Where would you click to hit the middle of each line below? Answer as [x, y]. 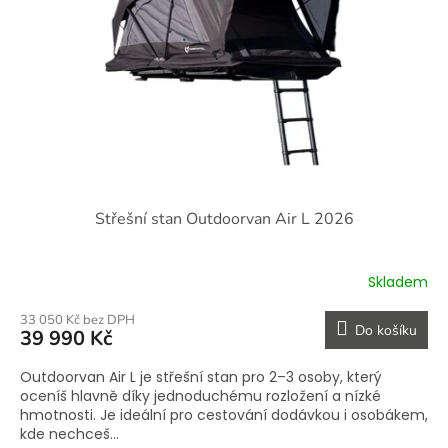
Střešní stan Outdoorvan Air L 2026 [224, 219]
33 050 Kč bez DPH [77, 320]
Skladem [398, 281]
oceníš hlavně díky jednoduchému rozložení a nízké [200, 396]
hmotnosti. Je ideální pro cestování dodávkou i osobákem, [224, 415]
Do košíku [386, 331]
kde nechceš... [69, 434]
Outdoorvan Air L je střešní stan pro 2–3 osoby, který [201, 377]
